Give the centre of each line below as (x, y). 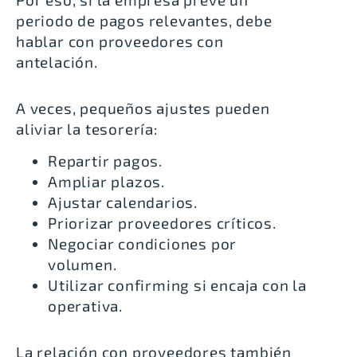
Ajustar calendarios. (123, 202)
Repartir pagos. (105, 161)
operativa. (86, 306)
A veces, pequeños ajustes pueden (143, 108)
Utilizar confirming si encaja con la (177, 285)
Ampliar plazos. (106, 182)
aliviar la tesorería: (87, 128)
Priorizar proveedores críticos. (162, 223)
